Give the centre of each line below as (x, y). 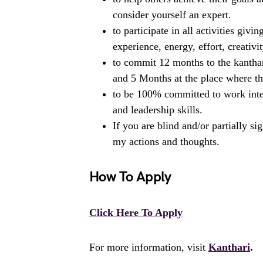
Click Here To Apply (136, 212)
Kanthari (229, 247)
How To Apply (130, 177)
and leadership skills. (158, 109)
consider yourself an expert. (172, 14)
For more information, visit (149, 247)
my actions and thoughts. (166, 141)
